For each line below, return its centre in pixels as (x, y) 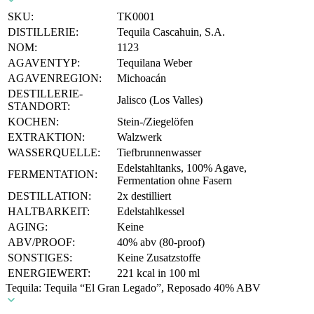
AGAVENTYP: (44, 62)
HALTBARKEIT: (49, 211)
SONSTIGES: (40, 257)
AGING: (28, 226)
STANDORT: (39, 106)
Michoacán (142, 78)
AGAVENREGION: (55, 78)
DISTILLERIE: (43, 32)
